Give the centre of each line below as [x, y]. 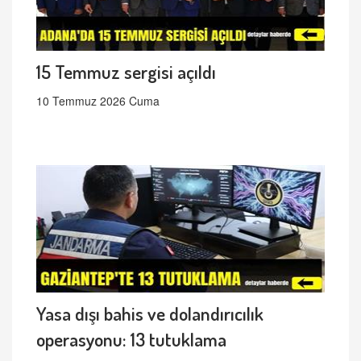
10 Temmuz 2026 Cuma [98, 100]
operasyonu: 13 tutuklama [131, 338]
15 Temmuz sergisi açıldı [126, 71]
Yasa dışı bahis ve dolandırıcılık [150, 313]
